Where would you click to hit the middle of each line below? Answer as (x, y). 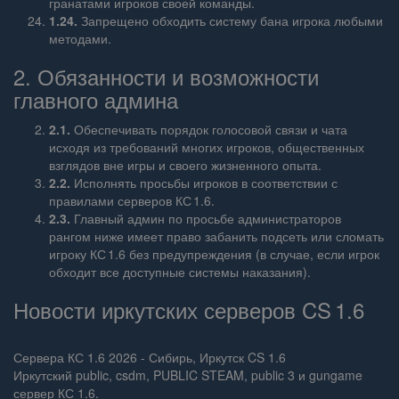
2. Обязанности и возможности (166, 76)
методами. (80, 38)
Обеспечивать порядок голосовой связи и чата (209, 129)
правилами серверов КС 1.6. (132, 200)
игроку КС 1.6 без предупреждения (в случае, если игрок (214, 254)
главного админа (96, 99)
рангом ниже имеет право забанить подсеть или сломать (216, 236)
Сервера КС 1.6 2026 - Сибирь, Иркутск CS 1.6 (150, 357)
